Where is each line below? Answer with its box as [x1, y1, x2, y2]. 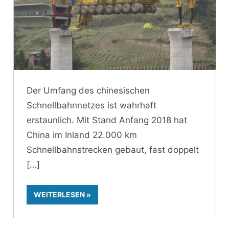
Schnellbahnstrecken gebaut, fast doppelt [27, 144, 199, 155]
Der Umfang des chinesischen [27, 85, 150, 96]
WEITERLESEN [34, 190, 85, 199]
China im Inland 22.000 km [27, 129, 137, 140]
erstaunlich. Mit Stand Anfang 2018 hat [27, 114, 187, 125]
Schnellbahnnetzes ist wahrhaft [27, 100, 156, 110]
